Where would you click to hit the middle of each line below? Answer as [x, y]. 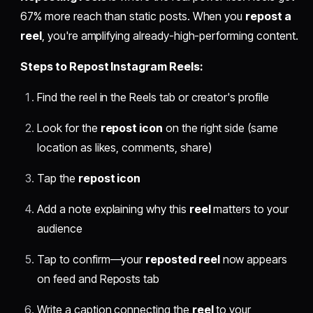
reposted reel [183, 260]
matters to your [249, 209]
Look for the [69, 128]
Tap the [58, 179]
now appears [254, 260]
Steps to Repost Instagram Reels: [112, 67]
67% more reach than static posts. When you [133, 16]
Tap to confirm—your [92, 260]
